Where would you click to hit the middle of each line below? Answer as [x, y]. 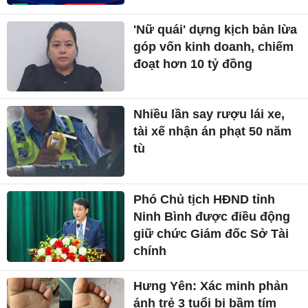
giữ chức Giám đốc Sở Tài [211, 234]
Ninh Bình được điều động [212, 217]
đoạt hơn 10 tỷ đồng [193, 64]
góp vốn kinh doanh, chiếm [214, 46]
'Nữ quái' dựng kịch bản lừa [216, 29]
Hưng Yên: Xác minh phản [211, 286]
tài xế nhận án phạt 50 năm [213, 132]
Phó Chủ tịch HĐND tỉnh [205, 200]
